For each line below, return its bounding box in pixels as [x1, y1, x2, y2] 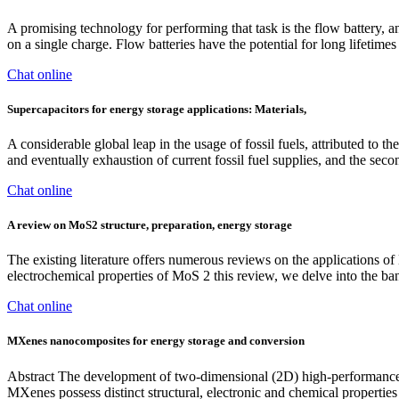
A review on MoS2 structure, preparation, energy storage [7, 218, 292, 232]
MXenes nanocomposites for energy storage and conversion [7, 334, 305, 348]
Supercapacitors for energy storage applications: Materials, [7, 102, 306, 116]
